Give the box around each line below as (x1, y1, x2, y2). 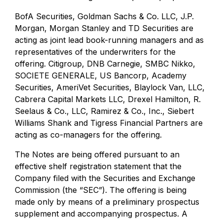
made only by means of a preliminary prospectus (15, 197, 199, 207)
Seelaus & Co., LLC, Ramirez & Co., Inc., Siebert (15, 106, 194, 116)
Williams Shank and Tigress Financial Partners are (15, 118, 203, 128)
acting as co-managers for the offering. (15, 130, 162, 140)
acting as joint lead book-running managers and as (15, 35, 204, 45)
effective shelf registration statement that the (15, 161, 182, 171)
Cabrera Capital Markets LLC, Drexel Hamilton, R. (15, 94, 201, 104)
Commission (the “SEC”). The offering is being (15, 185, 186, 195)
